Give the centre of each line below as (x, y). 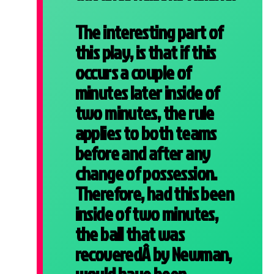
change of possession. (146, 173)
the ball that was (130, 234)
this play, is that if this (145, 52)
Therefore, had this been (154, 193)
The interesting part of (149, 32)
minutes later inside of (147, 92)
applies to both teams (146, 133)
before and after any (143, 153)
